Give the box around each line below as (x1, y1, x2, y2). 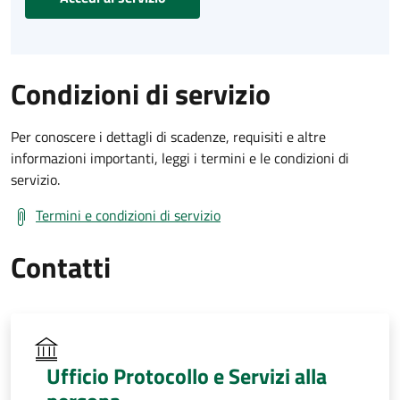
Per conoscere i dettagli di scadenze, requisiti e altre (11, 125, 326, 147)
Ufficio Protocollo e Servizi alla (46, 359, 327, 392)
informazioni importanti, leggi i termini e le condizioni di (11, 146, 349, 169)
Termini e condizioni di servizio (36, 204, 221, 226)
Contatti (11, 245, 111, 288)
